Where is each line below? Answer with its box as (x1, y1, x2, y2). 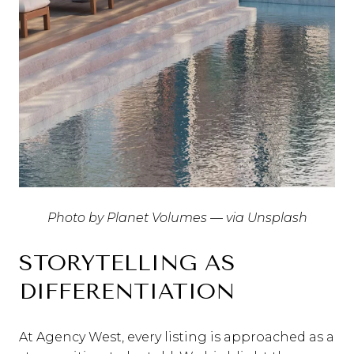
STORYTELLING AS (19, 250, 235, 277)
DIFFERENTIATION (19, 278, 235, 305)
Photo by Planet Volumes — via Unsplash (47, 210, 307, 226)
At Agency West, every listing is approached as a (19, 329, 334, 345)
